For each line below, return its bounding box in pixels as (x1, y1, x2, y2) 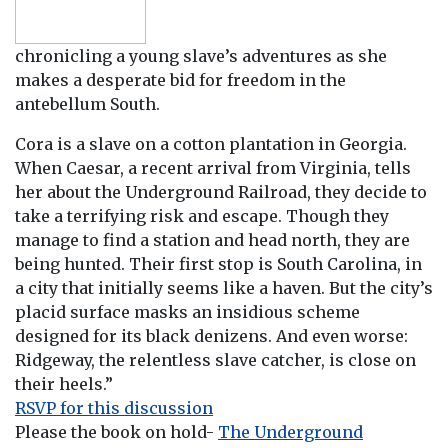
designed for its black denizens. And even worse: (15, 325, 408, 346)
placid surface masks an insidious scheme (15, 301, 360, 322)
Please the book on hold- (15, 421, 218, 442)
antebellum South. (15, 93, 160, 114)
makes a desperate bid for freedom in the (15, 69, 346, 90)
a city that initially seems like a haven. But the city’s (15, 277, 433, 298)
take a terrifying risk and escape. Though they (15, 205, 389, 226)
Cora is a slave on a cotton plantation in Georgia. (15, 133, 407, 154)
